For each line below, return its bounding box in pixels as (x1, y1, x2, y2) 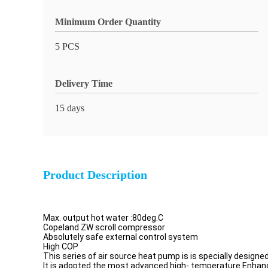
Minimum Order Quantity (55, 17, 161, 27)
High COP (43, 242, 78, 251)
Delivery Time (55, 78, 112, 89)
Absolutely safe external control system (43, 232, 198, 242)
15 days (55, 103, 84, 113)
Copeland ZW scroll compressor (43, 223, 165, 232)
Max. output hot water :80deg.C (43, 213, 163, 223)
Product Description (43, 168, 147, 181)
